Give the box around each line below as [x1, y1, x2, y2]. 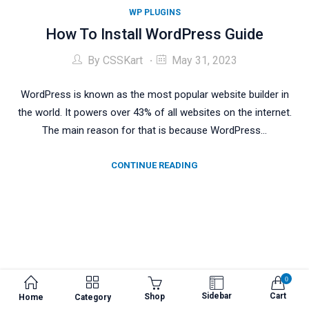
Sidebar [201, 291, 232, 301]
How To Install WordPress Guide [46, 26, 263, 43]
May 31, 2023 [171, 53, 237, 67]
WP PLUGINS [128, 7, 181, 17]
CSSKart [102, 53, 143, 67]
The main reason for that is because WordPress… [42, 123, 267, 137]
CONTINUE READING [111, 159, 198, 170]
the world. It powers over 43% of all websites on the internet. [17, 106, 292, 119]
